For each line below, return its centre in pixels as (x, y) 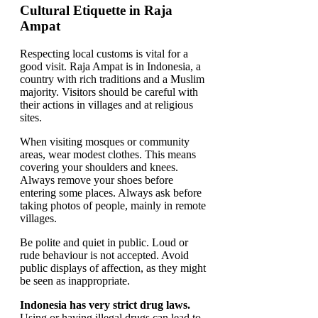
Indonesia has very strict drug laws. (105, 305)
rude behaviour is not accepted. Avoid (104, 256)
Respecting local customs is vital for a (104, 54)
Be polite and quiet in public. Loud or (104, 243)
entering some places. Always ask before (111, 193)
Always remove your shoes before (97, 180)
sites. (31, 118)
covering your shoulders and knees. (99, 168)
